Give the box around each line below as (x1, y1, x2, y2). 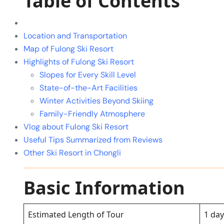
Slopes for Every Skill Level (39, 69, 136, 80)
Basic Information (23, 175, 185, 200)
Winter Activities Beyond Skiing (39, 95, 153, 106)
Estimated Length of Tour (28, 209, 124, 220)
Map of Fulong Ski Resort (23, 43, 113, 54)
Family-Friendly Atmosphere (39, 108, 145, 119)
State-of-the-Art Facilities (39, 82, 137, 93)
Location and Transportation (23, 30, 127, 41)
